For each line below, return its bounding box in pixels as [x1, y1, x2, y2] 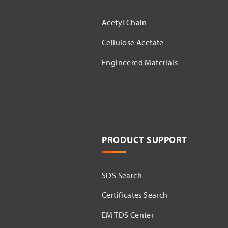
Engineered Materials [102, 56, 178, 67]
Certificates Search [102, 189, 168, 200]
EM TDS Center [102, 209, 154, 220]
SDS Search [102, 169, 142, 180]
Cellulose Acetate [102, 37, 164, 47]
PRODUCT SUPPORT [102, 133, 187, 146]
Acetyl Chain [102, 17, 147, 27]
